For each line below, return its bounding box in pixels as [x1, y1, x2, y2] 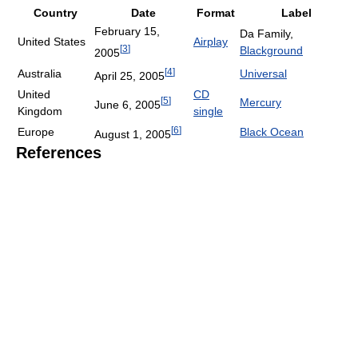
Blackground [240, 44, 303, 57]
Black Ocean [240, 125, 304, 138]
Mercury [240, 96, 281, 109]
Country [33, 6, 78, 19]
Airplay [193, 35, 228, 48]
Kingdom [18, 105, 62, 117]
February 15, [94, 25, 160, 38]
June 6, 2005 [94, 97, 161, 111]
